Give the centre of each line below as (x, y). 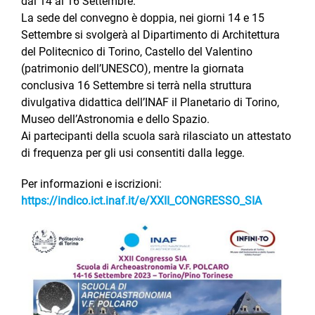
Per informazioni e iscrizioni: (91, 184)
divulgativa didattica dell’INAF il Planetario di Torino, (150, 103)
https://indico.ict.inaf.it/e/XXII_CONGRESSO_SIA (141, 201)
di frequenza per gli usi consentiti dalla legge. (133, 153)
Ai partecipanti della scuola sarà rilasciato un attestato (156, 136)
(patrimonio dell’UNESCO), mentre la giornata (133, 69)
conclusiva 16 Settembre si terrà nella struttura (136, 86)
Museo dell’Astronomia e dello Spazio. (115, 120)
